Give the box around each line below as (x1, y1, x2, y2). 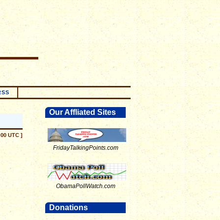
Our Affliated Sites (49, 108, 116, 116)
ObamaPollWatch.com (55, 183, 115, 190)
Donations (49, 203, 88, 212)
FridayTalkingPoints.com (53, 144, 118, 151)
